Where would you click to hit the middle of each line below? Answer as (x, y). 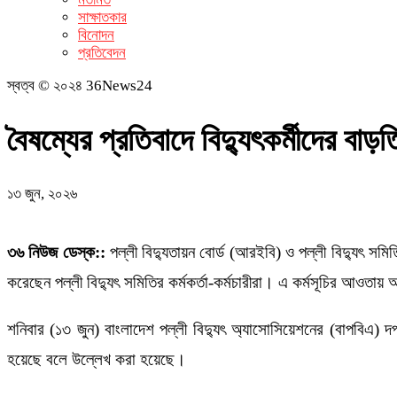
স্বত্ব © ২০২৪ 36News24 (80, 86)
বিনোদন (96, 35)
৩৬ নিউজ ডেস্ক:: (58, 252)
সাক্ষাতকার (102, 17)
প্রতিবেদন (102, 53)
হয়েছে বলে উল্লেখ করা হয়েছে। (97, 359)
